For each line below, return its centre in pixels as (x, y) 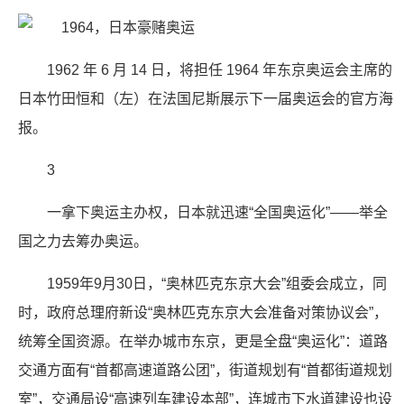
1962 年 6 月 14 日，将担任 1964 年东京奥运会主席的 (220, 70)
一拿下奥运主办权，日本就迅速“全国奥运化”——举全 (217, 212)
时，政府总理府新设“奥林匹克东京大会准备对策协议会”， (203, 312)
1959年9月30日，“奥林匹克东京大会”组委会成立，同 (217, 284)
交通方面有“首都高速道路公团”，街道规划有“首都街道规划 (205, 370)
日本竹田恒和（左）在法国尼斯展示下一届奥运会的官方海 (206, 99)
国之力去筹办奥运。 (83, 241)
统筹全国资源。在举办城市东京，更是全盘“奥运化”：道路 (203, 341)
